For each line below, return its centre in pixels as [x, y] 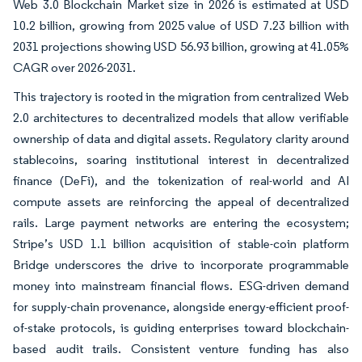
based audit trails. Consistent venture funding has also [181, 349]
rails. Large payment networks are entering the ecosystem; [181, 223]
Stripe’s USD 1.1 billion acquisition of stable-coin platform [181, 244]
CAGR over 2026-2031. [74, 67]
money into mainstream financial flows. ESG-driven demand [181, 286]
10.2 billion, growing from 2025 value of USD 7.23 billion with [181, 25]
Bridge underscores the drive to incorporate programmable [181, 265]
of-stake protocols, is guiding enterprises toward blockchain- [181, 328]
